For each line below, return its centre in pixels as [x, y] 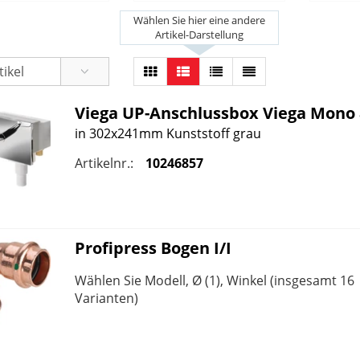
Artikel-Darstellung [200, 35]
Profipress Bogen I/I [153, 247]
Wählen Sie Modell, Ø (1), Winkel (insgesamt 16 [214, 280]
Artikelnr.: [104, 163]
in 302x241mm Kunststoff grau [168, 133]
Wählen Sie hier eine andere [200, 20]
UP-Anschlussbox [190, 112]
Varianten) [106, 298]
